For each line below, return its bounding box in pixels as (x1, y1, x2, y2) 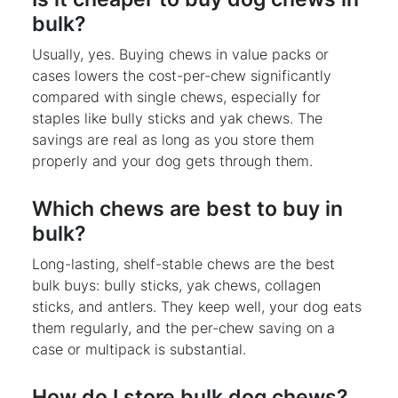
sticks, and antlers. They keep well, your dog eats (32, 297, 362, 315)
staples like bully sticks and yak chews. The (32, 108, 322, 127)
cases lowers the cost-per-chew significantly (32, 66, 331, 84)
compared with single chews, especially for (32, 87, 321, 106)
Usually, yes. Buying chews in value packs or (32, 44, 329, 63)
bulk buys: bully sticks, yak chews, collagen (32, 275, 321, 294)
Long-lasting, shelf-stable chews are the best (32, 254, 335, 273)
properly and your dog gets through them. (32, 151, 313, 170)
